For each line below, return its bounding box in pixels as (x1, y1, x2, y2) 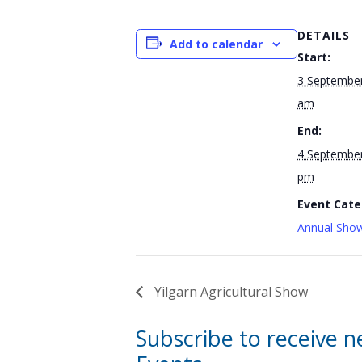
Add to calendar (170, 36, 263, 52)
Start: (297, 49, 330, 65)
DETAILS (297, 27, 350, 43)
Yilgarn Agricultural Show (151, 282, 308, 301)
